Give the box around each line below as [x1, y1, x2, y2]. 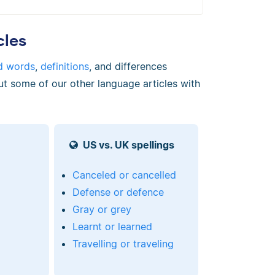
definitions [41, 60, 89, 72]
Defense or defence [72, 186, 164, 199]
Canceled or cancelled [72, 169, 176, 182]
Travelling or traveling [72, 238, 174, 250]
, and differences [89, 60, 167, 72]
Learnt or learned [72, 220, 152, 233]
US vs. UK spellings [82, 139, 174, 152]
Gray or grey [72, 203, 131, 216]
